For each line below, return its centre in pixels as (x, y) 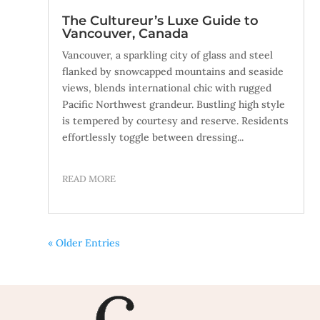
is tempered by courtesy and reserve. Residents (176, 121)
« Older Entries (84, 243)
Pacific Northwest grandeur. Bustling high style (174, 105)
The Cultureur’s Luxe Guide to (161, 21)
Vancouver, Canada (126, 34)
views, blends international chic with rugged (167, 88)
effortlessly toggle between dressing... (153, 137)
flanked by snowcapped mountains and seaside (173, 72)
